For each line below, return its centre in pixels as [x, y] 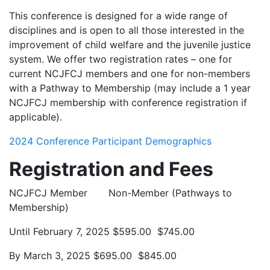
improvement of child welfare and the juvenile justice [130, 45]
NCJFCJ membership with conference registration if [128, 102]
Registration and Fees [111, 169]
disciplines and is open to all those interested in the [127, 30]
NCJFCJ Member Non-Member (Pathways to [121, 193]
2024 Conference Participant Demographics [110, 141]
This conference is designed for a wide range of [118, 16]
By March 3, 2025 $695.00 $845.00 [93, 256]
